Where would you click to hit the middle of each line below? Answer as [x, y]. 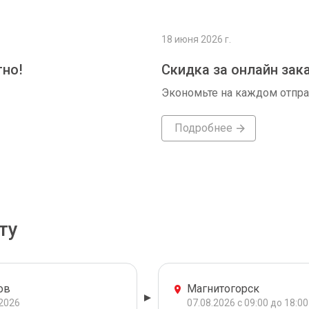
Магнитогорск [223, 289]
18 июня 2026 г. [196, 39]
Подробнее [203, 128]
